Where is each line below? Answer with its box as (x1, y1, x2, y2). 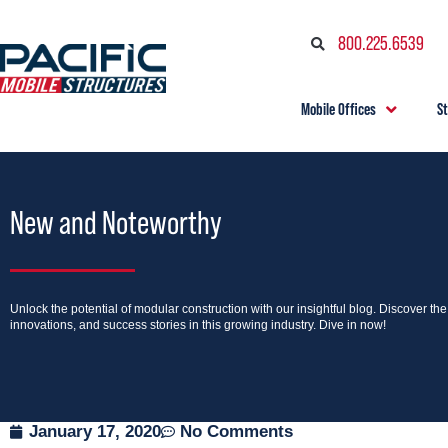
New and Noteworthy (10, 204, 222, 241)
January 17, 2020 (29, 422, 161, 442)
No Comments (180, 422, 293, 442)
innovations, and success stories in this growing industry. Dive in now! (10, 318, 386, 332)
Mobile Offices (300, 99, 376, 118)
